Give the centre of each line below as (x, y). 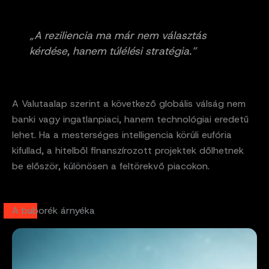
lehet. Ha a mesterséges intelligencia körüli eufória (122, 134)
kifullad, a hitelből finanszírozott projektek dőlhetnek (128, 150)
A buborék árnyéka (53, 210)
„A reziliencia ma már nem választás (118, 36)
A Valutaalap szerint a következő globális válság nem (129, 103)
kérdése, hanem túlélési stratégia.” (113, 51)
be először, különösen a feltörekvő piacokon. (111, 166)
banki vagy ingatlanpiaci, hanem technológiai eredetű (130, 119)
